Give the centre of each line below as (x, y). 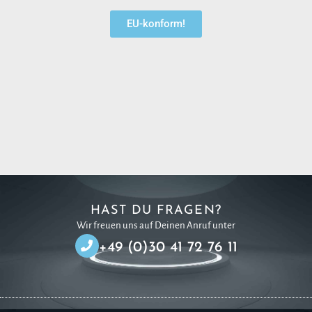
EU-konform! (156, 23)
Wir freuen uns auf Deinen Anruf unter (156, 225)
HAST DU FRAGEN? (156, 210)
